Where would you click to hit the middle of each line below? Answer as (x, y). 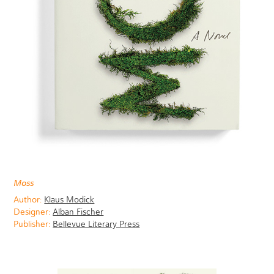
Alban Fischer (78, 212)
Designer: (32, 212)
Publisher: (32, 224)
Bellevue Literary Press (96, 224)
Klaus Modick (69, 200)
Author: (28, 200)
